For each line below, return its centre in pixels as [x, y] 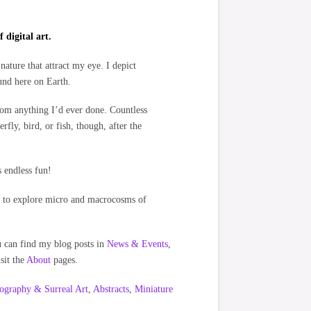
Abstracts [111, 289]
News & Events [138, 244]
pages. [65, 260]
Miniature [154, 289]
